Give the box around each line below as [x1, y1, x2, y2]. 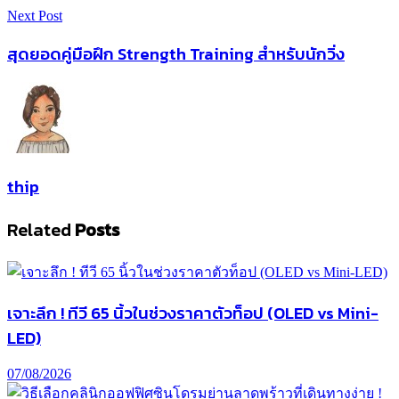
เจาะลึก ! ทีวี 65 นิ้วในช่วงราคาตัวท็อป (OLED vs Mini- [7, 299, 379, 325]
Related [7, 216, 71, 244]
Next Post [7, 7, 62, 23]
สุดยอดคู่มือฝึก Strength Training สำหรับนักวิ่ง [7, 40, 345, 66]
